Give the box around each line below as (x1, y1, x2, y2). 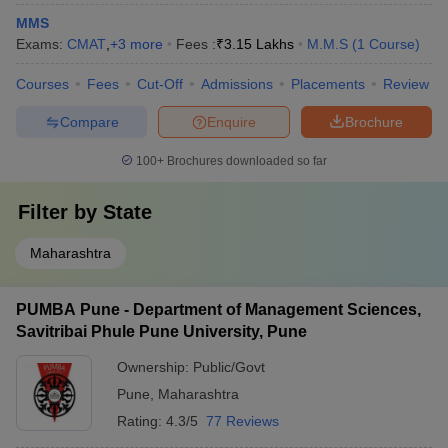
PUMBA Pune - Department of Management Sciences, (16, 301, 421, 318)
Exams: (16, 36, 67, 52)
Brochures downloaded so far (164, 154, 327, 168)
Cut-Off (137, 76, 183, 92)
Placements (291, 76, 365, 92)
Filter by (18, 201, 103, 223)
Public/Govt (193, 359, 265, 375)
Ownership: (117, 359, 193, 375)
